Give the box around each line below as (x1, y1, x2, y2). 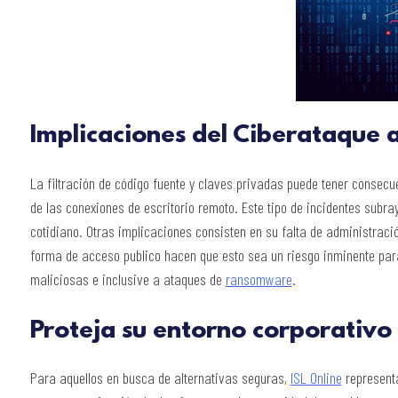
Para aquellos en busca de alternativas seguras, (29, 368, 291, 388)
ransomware (225, 268, 292, 289)
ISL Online (290, 368, 342, 388)
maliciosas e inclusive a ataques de (29, 268, 226, 289)
